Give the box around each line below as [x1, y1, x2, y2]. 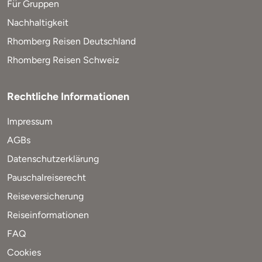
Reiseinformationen [7, 209, 89, 220]
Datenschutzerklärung [7, 153, 99, 164]
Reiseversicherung [7, 190, 84, 202]
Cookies [7, 246, 41, 258]
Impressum [7, 115, 53, 127]
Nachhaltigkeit [7, 16, 68, 28]
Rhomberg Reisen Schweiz [7, 54, 119, 65]
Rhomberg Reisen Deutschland [7, 35, 136, 47]
